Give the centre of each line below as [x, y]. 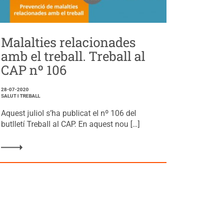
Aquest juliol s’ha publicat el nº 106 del [69, 113]
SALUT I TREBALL [21, 96]
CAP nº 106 [34, 70]
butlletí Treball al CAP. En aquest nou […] [71, 124]
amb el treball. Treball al [73, 56]
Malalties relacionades [69, 42]
